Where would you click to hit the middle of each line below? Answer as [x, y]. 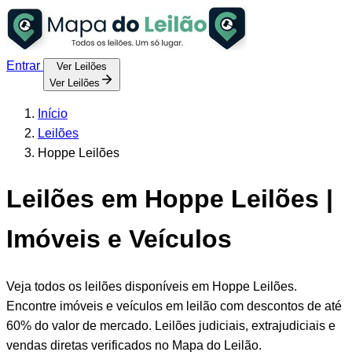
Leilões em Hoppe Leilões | [170, 199]
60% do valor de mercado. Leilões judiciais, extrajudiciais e [171, 325]
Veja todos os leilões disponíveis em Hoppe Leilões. [152, 286]
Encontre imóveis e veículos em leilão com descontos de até [174, 306]
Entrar [25, 66]
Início [53, 114]
